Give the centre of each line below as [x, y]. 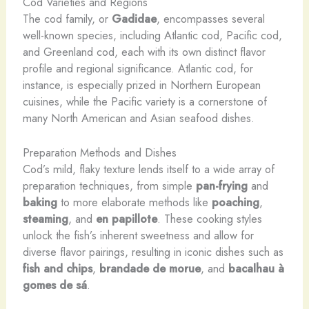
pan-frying [221, 186]
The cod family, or [67, 19]
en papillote [126, 219]
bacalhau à [256, 269]
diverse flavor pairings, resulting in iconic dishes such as [153, 252]
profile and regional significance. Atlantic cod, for [138, 69]
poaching [235, 202]
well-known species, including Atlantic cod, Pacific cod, [152, 36]
